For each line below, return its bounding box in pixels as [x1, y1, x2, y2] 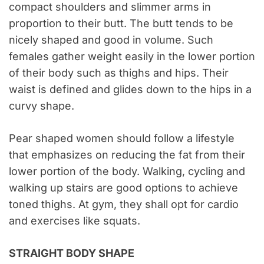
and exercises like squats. [9, 214, 140, 227]
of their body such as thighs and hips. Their [9, 67, 229, 80]
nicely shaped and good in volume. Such [9, 34, 213, 47]
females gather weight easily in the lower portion [9, 50, 255, 63]
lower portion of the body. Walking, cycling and [9, 165, 245, 178]
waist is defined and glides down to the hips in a [9, 83, 252, 96]
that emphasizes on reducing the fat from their [9, 148, 245, 161]
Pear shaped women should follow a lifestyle [9, 132, 235, 145]
